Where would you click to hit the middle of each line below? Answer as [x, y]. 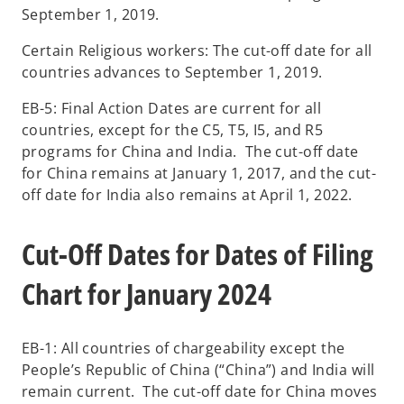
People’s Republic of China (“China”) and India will [198, 370]
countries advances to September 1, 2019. [176, 72]
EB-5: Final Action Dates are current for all [172, 108]
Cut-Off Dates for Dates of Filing [197, 253]
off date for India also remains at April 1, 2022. [191, 194]
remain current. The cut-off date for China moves [200, 392]
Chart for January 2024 [149, 293]
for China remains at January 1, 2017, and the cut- [199, 173]
